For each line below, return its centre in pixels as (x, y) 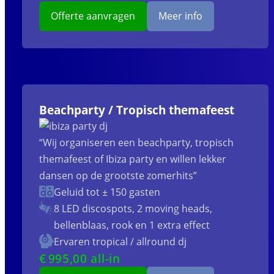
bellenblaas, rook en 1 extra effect (131, 225)
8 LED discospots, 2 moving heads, (133, 209)
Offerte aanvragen (93, 16)
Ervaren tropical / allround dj (120, 242)
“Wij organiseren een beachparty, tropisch (136, 143)
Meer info (181, 16)
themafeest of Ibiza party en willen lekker (132, 159)
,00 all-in (95, 259)
